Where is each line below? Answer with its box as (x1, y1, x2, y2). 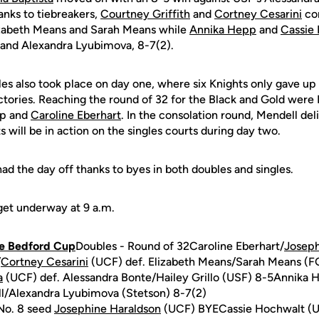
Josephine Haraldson (54, 302, 161, 315)
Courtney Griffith (100, 7, 190, 21)
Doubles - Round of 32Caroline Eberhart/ (75, 239, 284, 253)
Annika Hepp (189, 23, 256, 36)
